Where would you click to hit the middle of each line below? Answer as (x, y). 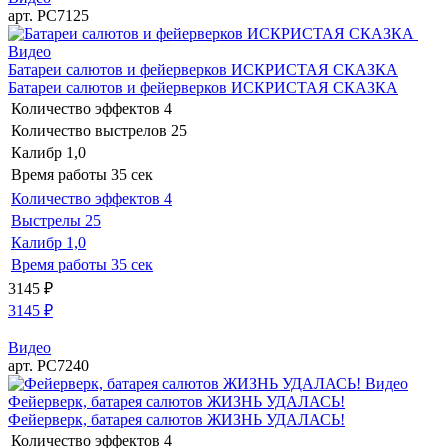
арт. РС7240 (48, 365)
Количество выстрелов (89, 130)
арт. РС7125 (48, 15)
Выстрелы (46, 220)
